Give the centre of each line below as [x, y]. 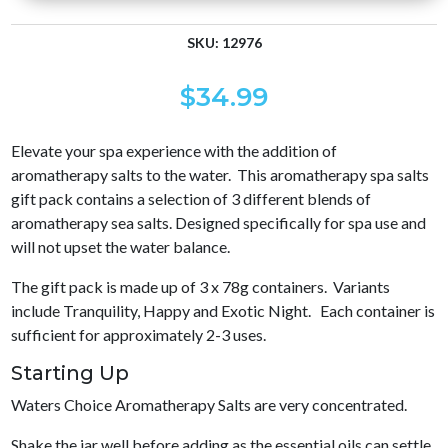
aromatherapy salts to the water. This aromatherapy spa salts [220, 174]
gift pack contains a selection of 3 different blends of [191, 198]
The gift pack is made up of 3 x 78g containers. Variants [201, 286]
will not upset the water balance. [121, 246]
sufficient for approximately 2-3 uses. [139, 334]
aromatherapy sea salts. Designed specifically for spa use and [219, 222]
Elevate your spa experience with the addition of [174, 150]
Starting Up [70, 373]
